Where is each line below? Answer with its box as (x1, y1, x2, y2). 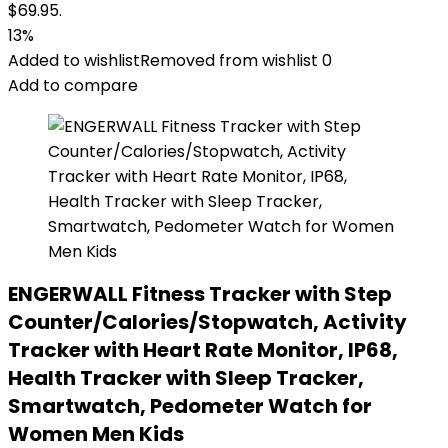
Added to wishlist (8, 49, 140, 72)
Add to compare (8, 74, 138, 97)
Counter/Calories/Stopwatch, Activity (8, 308, 407, 336)
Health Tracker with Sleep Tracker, (8, 364, 364, 392)
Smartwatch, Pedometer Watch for (8, 392, 372, 420)
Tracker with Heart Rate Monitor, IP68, (8, 336, 398, 364)
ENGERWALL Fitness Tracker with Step (8, 280, 392, 308)
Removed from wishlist (140, 49, 318, 72)
